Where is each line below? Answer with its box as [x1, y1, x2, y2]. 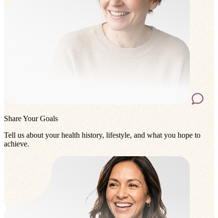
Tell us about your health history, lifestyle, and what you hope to [4, 131, 200, 140]
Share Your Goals [4, 114, 58, 123]
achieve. [4, 140, 29, 148]
